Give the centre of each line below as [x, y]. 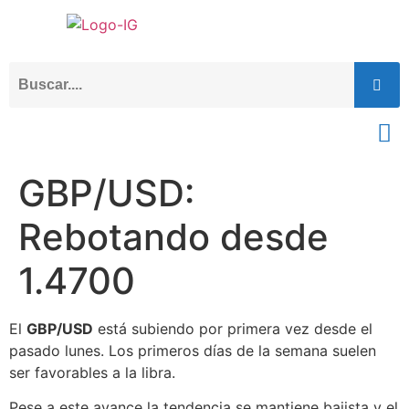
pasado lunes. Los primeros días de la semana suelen [193, 350]
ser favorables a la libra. [92, 372]
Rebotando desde [173, 236]
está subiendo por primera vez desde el [233, 328]
